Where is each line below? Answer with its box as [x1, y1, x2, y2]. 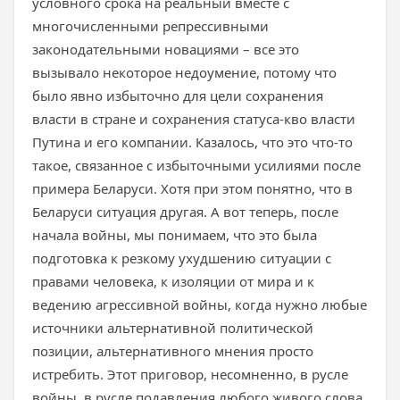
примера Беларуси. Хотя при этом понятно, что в [32, 179, 353, 197]
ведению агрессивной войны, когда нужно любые [32, 296, 367, 313]
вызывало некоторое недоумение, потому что [32, 63, 337, 81]
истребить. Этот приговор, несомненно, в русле [32, 365, 348, 383]
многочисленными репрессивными [32, 17, 269, 35]
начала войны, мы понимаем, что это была [32, 226, 317, 244]
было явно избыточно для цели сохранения [32, 87, 323, 104]
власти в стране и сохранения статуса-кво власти [32, 110, 355, 128]
